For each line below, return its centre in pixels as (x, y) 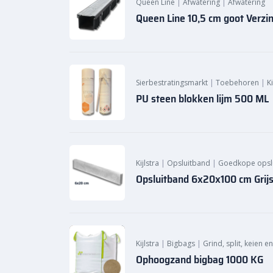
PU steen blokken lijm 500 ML (202, 98)
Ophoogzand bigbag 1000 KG (200, 259)
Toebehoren (237, 82)
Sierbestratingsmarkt (172, 82)
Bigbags (181, 243)
